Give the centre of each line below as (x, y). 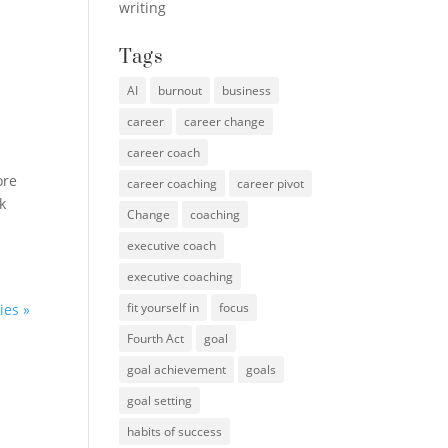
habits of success (175, 431)
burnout (180, 90)
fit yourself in (163, 307)
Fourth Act (156, 338)
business (247, 90)
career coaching (172, 183)
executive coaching (180, 276)
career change (225, 121)
